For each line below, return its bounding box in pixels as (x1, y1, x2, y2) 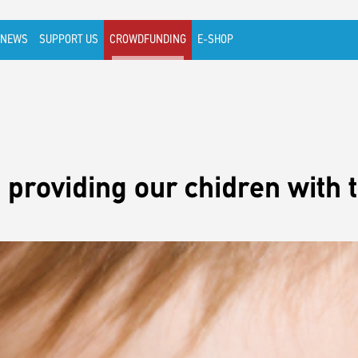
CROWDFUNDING (109, 34, 186, 46)
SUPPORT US (39, 34, 98, 46)
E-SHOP (197, 34, 233, 46)
